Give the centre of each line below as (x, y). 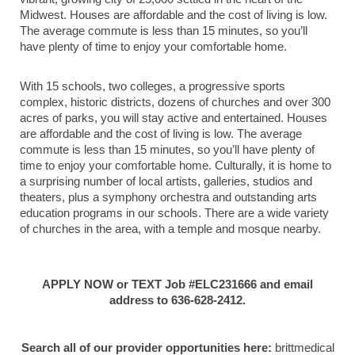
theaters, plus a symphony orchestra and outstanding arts (168, 197)
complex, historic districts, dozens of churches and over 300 (175, 102)
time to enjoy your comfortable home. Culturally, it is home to (176, 166)
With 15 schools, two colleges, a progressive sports (153, 86)
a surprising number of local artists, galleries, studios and (166, 181)
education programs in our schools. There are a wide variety (174, 213)
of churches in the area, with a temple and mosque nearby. (170, 229)
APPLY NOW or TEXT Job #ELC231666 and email (177, 284)
